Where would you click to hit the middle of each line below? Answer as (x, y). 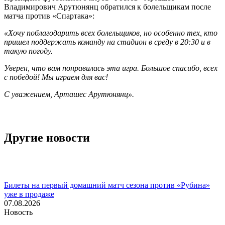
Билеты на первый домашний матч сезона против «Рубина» (107, 185)
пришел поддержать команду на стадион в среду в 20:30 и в (107, 42)
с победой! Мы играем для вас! (56, 77)
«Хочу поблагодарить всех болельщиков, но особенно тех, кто (111, 33)
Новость (18, 212)
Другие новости (47, 137)
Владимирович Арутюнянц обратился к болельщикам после (107, 7)
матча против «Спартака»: (49, 16)
